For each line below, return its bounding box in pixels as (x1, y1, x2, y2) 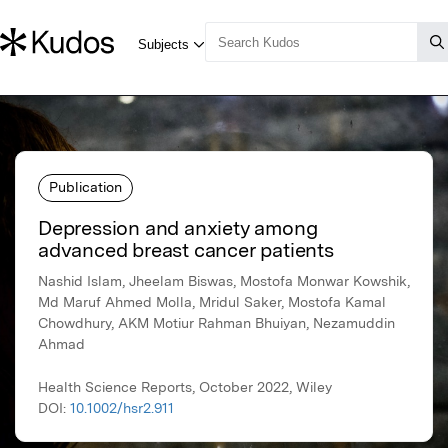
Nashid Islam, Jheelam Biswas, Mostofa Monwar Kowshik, (38, 273, 410, 290)
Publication (49, 178, 122, 195)
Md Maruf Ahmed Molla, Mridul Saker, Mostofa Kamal (38, 294, 386, 311)
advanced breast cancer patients (38, 238, 334, 263)
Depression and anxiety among (38, 216, 318, 241)
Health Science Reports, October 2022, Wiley (38, 379, 332, 396)
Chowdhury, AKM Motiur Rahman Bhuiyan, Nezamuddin (38, 315, 395, 332)
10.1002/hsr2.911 (70, 400, 174, 417)
